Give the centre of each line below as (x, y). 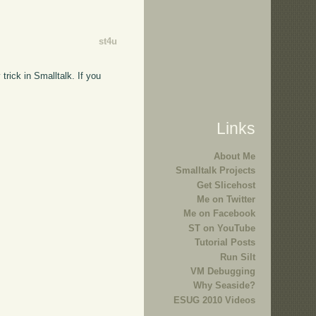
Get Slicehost (226, 185)
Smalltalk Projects (215, 171)
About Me (235, 156)
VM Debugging (223, 271)
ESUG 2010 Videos (214, 300)
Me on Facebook (219, 214)
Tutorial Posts (225, 243)
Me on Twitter (226, 200)
